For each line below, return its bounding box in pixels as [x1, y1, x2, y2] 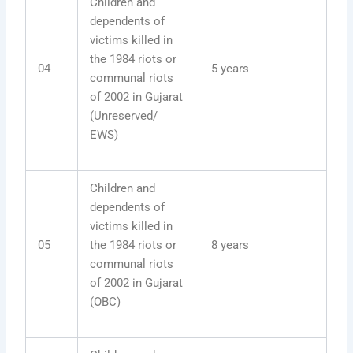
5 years [211, 61, 250, 76]
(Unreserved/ [90, 109, 158, 124]
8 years [211, 238, 250, 253]
